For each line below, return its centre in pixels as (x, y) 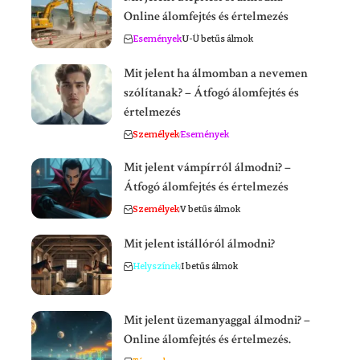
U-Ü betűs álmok (218, 39)
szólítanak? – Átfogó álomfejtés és (211, 93)
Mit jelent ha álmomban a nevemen (216, 74)
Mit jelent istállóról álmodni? (199, 244)
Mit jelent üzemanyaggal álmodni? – (217, 321)
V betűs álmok (210, 210)
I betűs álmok (209, 267)
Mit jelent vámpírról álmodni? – (207, 168)
